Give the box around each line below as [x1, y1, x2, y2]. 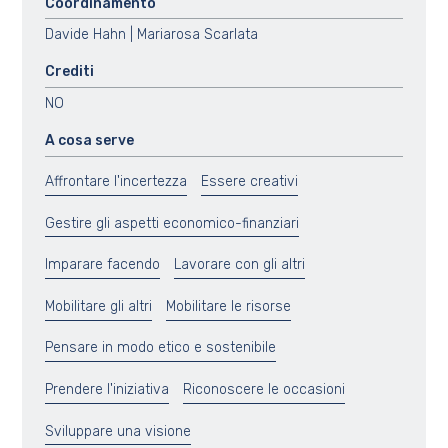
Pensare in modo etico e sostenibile [44, 339, 276, 357]
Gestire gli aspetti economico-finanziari [44, 214, 299, 232]
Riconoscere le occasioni [182, 380, 345, 398]
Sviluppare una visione [44, 422, 191, 440]
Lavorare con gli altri [173, 256, 305, 274]
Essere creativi [200, 172, 298, 190]
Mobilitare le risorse [165, 297, 291, 315]
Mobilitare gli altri [44, 297, 152, 315]
